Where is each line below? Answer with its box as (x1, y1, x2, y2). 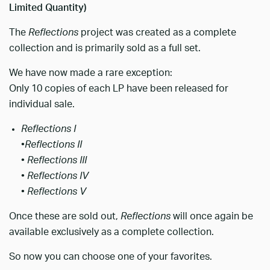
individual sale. (9, 99, 75, 109)
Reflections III (27, 155, 87, 165)
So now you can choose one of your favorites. (9, 251, 212, 262)
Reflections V (27, 186, 86, 196)
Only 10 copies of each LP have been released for (9, 83, 228, 93)
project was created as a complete (78, 27, 236, 37)
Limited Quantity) (9, 2, 87, 13)
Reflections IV (27, 171, 89, 181)
